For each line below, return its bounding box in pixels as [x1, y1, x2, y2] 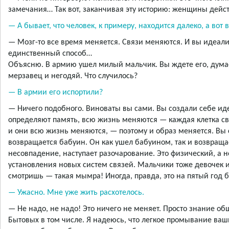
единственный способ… [8, 50, 92, 58]
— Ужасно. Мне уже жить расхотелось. [8, 189, 144, 197]
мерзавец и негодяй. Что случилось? [8, 72, 138, 81]
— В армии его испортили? [8, 88, 103, 97]
